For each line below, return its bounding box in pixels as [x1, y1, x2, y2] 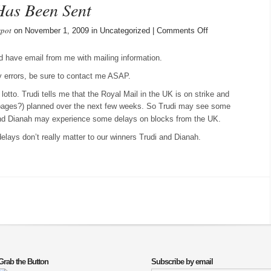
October [207, 37, 235, 46]
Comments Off [157, 26, 208, 35]
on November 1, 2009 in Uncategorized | [11, 26, 157, 35]
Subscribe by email [151, 257, 213, 266]
